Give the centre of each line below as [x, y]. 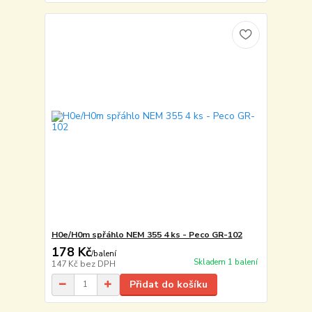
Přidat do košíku [168, 284]
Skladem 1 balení [225, 263]
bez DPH [97, 264]
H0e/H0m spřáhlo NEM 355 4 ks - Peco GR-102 [147, 234]
